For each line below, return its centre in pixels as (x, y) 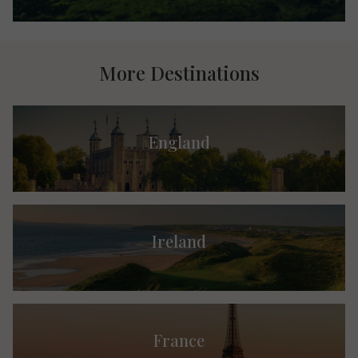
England (179, 142)
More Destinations (179, 73)
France (179, 340)
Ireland (179, 241)
